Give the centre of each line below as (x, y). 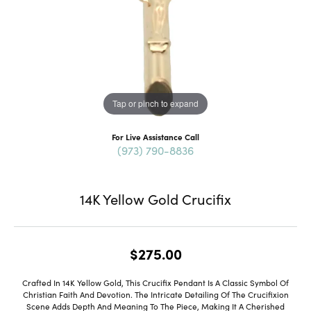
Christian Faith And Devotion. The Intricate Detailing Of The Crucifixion (155, 294)
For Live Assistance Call (155, 136)
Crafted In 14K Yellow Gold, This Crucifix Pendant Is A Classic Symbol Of (155, 282)
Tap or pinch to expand (155, 103)
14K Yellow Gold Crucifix (155, 198)
